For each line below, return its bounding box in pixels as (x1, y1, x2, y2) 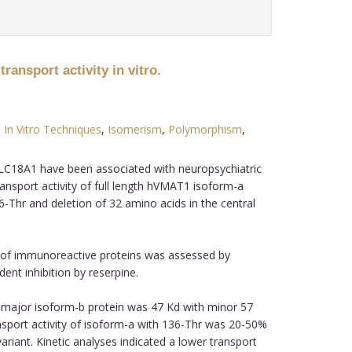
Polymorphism (167, 121, 242, 137)
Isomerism (107, 121, 162, 137)
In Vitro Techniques (3, 121, 101, 137)
